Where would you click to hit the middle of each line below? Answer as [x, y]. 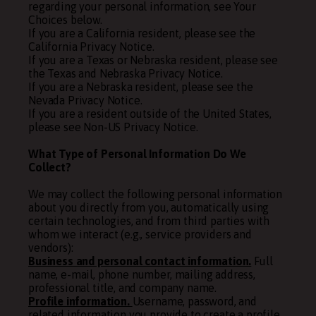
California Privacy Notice [90, 47]
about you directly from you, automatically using [149, 207]
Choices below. [65, 20]
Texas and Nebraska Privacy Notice [134, 73]
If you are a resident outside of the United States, [150, 114]
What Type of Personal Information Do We [137, 154]
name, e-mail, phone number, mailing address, [142, 274]
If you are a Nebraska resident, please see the [141, 87]
